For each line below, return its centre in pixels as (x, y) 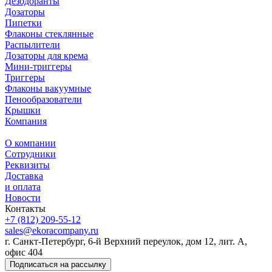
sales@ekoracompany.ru (52, 230)
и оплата (23, 186)
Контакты (25, 208)
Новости (23, 197)
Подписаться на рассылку (58, 264)
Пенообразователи (43, 99)
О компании (30, 143)
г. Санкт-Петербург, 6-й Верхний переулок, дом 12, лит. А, (126, 241)
